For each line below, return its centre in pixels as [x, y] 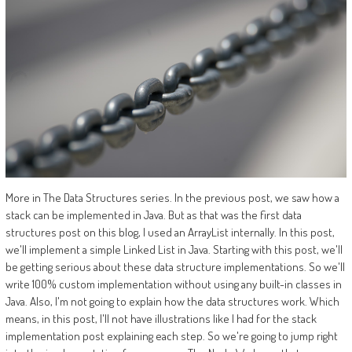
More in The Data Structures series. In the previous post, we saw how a [172, 198]
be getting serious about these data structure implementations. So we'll [175, 267]
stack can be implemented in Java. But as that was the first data [153, 215]
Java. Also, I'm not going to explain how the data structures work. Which [172, 302]
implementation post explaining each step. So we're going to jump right [171, 336]
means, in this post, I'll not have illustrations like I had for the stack [161, 319]
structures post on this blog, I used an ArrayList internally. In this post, [170, 233]
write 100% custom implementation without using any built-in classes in [173, 284]
